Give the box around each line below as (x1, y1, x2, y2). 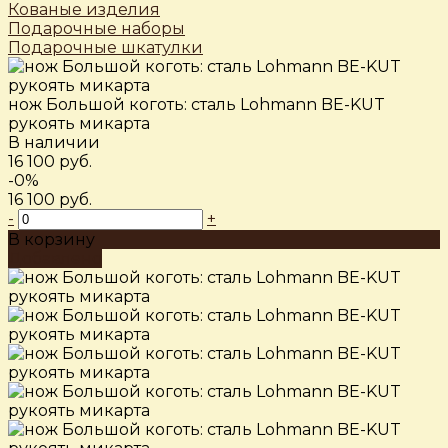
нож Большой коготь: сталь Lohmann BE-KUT (8, 95, 385, 115)
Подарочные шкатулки (8, 38, 203, 58)
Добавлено (8, 249, 102, 269)
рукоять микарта (8, 114, 150, 134)
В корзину (8, 230, 95, 250)
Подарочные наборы (8, 19, 185, 39)
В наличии (8, 133, 100, 153)
